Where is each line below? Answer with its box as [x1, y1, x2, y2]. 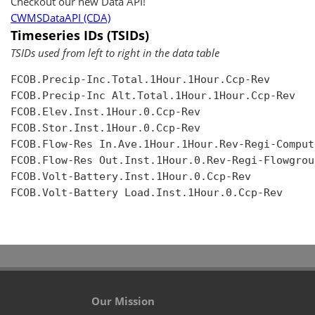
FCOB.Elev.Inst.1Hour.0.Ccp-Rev [11, 105, 200, 119]
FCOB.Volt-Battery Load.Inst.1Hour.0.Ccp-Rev [11, 186, 283, 200]
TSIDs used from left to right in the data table [11, 46, 219, 60]
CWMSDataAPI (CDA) [11, 11, 110, 25]
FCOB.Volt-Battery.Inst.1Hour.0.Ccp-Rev [11, 170, 251, 184]
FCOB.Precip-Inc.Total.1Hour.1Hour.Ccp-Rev [11, 73, 270, 86]
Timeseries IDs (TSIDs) [11, 27, 149, 44]
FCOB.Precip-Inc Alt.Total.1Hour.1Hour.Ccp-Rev [11, 89, 295, 103]
